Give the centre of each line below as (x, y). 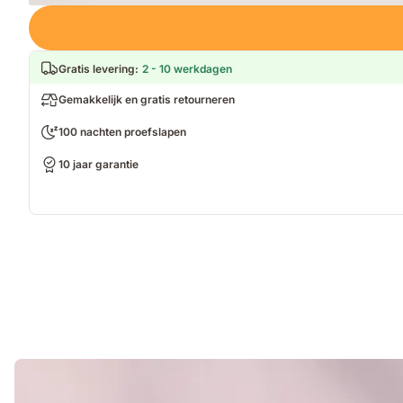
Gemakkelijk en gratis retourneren (147, 99)
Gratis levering (97, 68)
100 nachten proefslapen (122, 131)
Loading (53, 13)
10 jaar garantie (99, 164)
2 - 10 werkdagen (187, 68)
